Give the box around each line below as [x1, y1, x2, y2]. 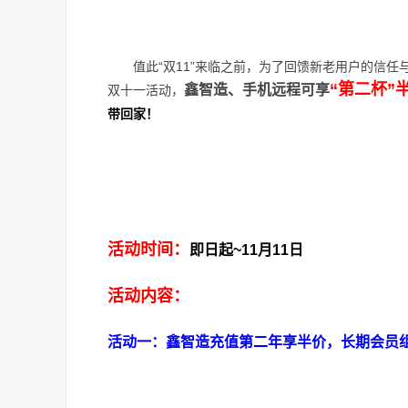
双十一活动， [107, 83, 184, 97]
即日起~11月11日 [189, 242, 303, 258]
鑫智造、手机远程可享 [184, 82, 330, 97]
